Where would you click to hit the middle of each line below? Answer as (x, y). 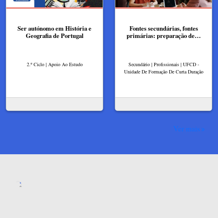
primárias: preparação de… (163, 36)
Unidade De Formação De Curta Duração (163, 71)
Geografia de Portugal (54, 36)
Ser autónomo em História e (54, 28)
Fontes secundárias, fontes (163, 28)
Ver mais (187, 129)
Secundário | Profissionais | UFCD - (163, 64)
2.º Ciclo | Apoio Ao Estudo (54, 64)
